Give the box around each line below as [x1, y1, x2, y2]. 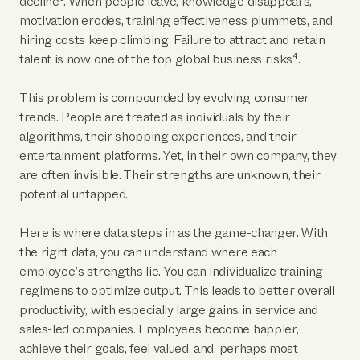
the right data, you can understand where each [19, 243, 277, 261]
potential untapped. [19, 185, 128, 203]
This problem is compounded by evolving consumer [19, 88, 309, 107]
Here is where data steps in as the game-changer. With [19, 223, 329, 242]
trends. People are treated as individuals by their [19, 108, 290, 126]
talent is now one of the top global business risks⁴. [19, 50, 301, 68]
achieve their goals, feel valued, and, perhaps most [19, 339, 298, 358]
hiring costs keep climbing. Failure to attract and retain [19, 31, 325, 49]
